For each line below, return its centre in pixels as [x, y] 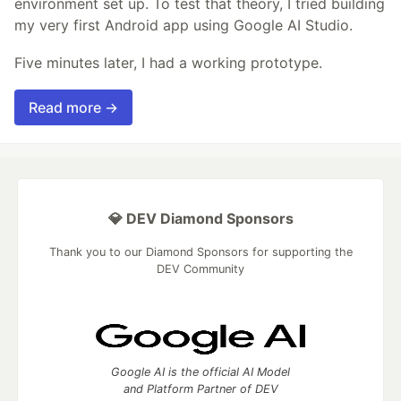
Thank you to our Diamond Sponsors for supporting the [200, 252]
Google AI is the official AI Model [200, 372]
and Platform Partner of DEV [200, 389]
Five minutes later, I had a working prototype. [168, 63]
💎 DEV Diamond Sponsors [200, 219]
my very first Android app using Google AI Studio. [183, 26]
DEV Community [200, 269]
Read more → [73, 108]
